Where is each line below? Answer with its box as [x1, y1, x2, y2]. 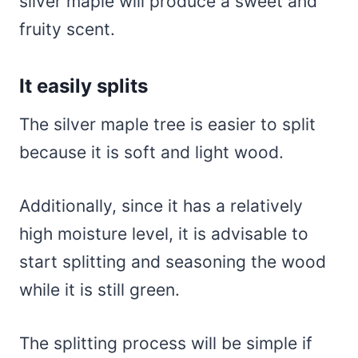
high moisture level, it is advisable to [19, 223, 308, 244]
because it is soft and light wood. [19, 141, 288, 162]
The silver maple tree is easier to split [19, 113, 316, 134]
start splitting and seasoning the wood [19, 251, 326, 272]
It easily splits [19, 74, 148, 97]
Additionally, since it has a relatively [19, 195, 303, 216]
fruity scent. [19, 18, 115, 39]
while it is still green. [19, 279, 180, 300]
